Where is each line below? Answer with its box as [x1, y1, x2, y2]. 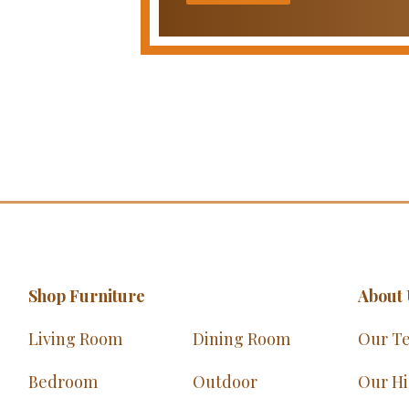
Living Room [28, 328, 122, 351]
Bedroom [28, 371, 98, 393]
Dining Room [193, 328, 291, 351]
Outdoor [193, 371, 258, 393]
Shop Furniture [28, 285, 145, 308]
